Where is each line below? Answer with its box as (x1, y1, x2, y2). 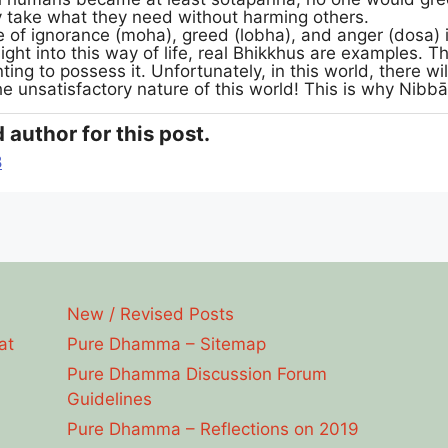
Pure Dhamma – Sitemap (67, 333, 267, 354)
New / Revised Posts (67, 303, 235, 324)
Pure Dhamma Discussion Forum (67, 363, 328, 384)
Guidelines (67, 388, 153, 409)
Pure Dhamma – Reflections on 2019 (67, 418, 360, 439)
